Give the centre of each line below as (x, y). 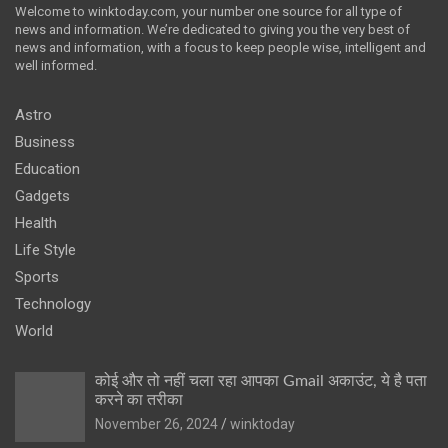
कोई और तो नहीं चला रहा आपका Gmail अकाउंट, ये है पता (261, 380)
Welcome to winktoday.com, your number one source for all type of (208, 11)
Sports (37, 276)
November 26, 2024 (156, 423)
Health (36, 222)
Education (47, 168)
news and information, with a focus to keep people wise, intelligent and (220, 47)
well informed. (56, 65)
